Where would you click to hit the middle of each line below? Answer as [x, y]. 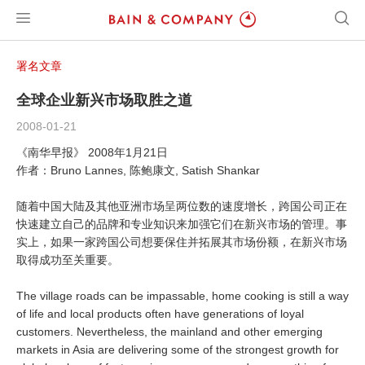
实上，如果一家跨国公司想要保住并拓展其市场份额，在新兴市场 [182, 242]
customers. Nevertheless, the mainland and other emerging [169, 332]
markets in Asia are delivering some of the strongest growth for [178, 350]
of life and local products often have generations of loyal [160, 314]
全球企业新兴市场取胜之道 [104, 100]
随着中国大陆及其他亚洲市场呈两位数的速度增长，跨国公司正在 [182, 206]
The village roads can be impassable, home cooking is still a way [182, 296]
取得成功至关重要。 [68, 260]
